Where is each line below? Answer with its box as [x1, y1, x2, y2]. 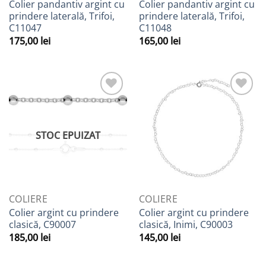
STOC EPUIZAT [36, 128, 100, 142]
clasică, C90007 [8, 217, 76, 231]
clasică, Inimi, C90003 [138, 217, 233, 231]
